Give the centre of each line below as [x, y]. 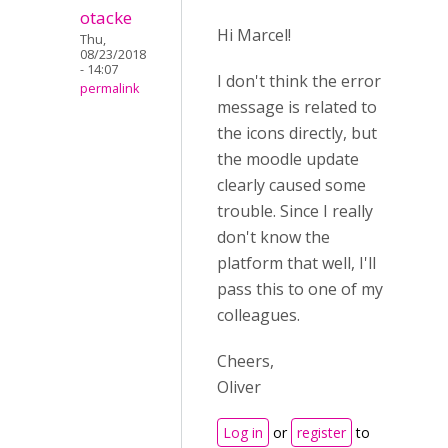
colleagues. [258, 315]
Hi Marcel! [254, 35]
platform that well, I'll [296, 263]
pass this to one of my [300, 289]
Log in [243, 432]
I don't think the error [299, 81]
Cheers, [245, 361]
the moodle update [288, 159]
